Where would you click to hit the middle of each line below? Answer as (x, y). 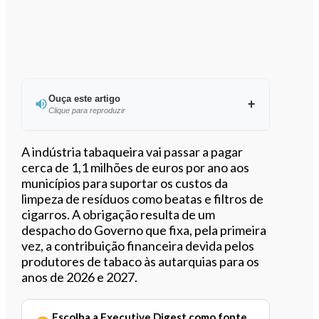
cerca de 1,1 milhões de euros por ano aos (136, 167)
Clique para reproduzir (87, 110)
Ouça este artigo (84, 98)
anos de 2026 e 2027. (80, 277)
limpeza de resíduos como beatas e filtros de (143, 198)
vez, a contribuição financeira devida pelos (138, 245)
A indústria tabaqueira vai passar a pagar (132, 151)
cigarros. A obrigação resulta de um (119, 214)
